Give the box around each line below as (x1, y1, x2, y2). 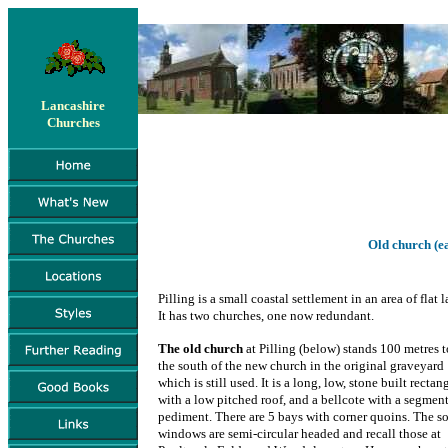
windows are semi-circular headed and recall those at (158, 426, 441, 441)
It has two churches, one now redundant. (158, 308, 374, 323)
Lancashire (41, 98, 105, 113)
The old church (158, 341, 243, 356)
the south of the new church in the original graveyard (158, 358, 444, 373)
